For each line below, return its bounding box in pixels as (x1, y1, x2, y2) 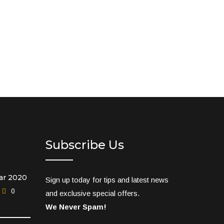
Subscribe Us (45, 137, 124, 152)
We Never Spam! (45, 202, 106, 211)
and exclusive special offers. (45, 188, 139, 197)
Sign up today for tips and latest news (45, 175, 168, 184)
